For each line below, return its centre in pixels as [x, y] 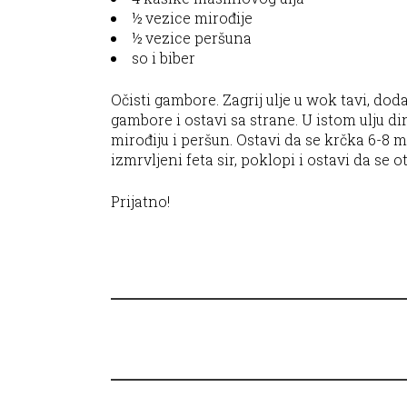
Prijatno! [140, 202]
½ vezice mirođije [192, 18]
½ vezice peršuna [192, 38]
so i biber [164, 58]
